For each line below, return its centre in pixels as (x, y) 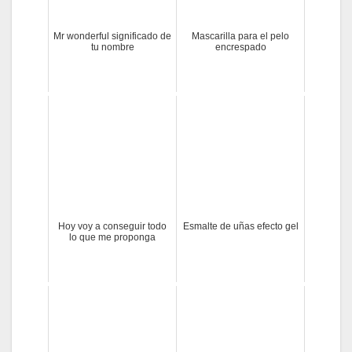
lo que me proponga (112, 237)
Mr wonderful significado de (112, 36)
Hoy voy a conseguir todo (112, 226)
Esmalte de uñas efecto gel (240, 226)
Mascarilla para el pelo (240, 36)
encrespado (240, 47)
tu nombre (112, 47)
